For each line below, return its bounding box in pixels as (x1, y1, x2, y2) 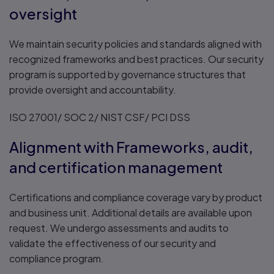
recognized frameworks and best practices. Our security (9, 53, 264, 65)
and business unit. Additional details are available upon (9, 206, 252, 219)
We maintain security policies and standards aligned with (9, 37, 262, 50)
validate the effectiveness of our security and (9, 237, 216, 250)
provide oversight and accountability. (9, 83, 176, 96)
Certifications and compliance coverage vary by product (9, 191, 262, 204)
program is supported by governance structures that (9, 68, 246, 81)
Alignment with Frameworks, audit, (9, 138, 253, 156)
